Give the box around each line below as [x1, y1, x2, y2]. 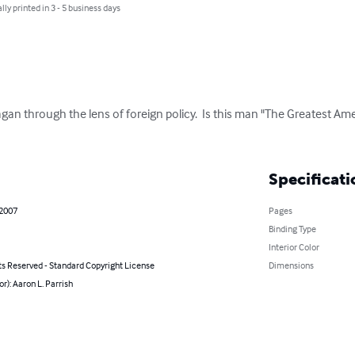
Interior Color [268, 240, 319, 253]
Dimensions [268, 258, 314, 271]
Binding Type [268, 222, 316, 235]
